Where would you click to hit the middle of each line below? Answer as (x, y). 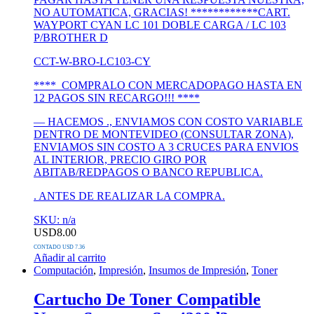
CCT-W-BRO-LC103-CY (92, 61)
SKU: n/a (55, 219)
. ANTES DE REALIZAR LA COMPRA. (129, 196)
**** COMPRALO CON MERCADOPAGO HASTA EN (168, 85)
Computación (63, 270)
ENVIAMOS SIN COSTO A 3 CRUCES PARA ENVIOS (166, 146)
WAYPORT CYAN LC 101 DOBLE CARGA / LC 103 (160, 25)
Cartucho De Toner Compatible (147, 300)
